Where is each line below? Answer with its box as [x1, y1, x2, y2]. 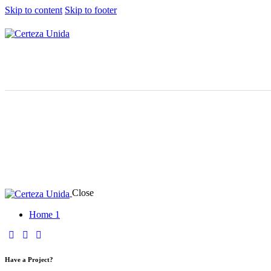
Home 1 [29, 209, 60, 220]
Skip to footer [65, 5, 117, 15]
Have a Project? [5, 255, 53, 263]
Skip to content [5, 5, 62, 15]
